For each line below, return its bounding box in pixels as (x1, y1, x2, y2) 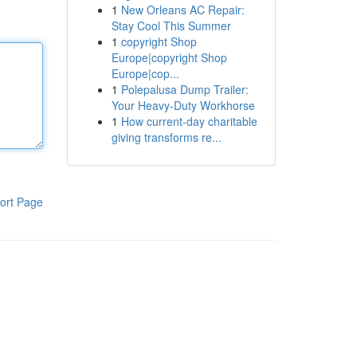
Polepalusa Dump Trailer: (120, 81, 249, 97)
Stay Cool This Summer (111, 18, 231, 33)
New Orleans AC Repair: (120, 2, 245, 18)
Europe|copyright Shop (111, 49, 227, 65)
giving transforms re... (111, 129, 222, 145)
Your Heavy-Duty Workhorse (111, 97, 255, 113)
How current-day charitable (120, 113, 257, 129)
